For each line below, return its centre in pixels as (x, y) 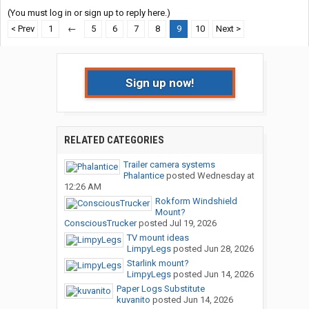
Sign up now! (160, 83)
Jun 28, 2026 (229, 249)
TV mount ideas (158, 238)
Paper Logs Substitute (160, 289)
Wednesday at (226, 176)
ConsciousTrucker (100, 223)
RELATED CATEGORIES (114, 140)
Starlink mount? (158, 263)
